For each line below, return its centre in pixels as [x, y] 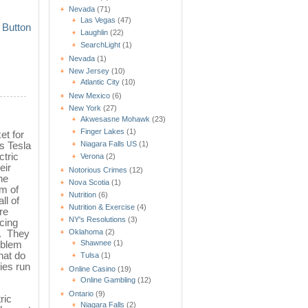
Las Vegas [98, 20]
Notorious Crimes [98, 169]
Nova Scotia [89, 182]
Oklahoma [86, 231]
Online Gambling [108, 279]
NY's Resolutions [97, 219]
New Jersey [89, 70]
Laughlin [94, 32]
